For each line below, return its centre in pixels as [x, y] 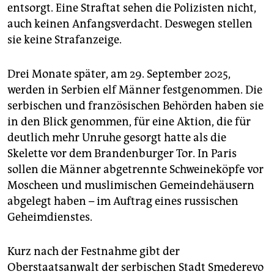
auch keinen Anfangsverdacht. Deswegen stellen [130, 24]
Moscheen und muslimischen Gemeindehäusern [131, 185]
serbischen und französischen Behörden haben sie [135, 106]
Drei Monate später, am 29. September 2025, [119, 74]
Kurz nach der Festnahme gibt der [94, 251]
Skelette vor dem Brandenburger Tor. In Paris [122, 153]
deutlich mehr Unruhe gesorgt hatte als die [117, 137]
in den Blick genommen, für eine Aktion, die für [129, 121]
